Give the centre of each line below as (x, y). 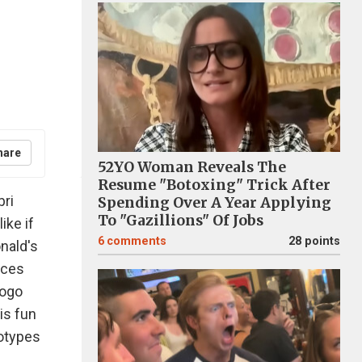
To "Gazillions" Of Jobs (181, 221)
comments (137, 241)
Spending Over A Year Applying (215, 203)
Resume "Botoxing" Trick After (214, 185)
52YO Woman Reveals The (192, 167)
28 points (314, 241)
